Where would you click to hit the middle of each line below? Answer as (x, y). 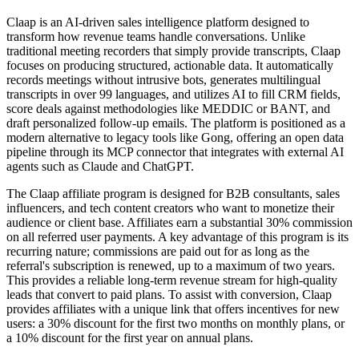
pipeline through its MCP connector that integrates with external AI (175, 151)
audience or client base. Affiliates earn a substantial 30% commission (179, 222)
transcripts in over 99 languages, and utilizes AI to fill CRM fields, (173, 94)
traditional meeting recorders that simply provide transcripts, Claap (173, 50)
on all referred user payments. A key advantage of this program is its (177, 236)
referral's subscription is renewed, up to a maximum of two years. (171, 265)
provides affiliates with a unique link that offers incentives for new (173, 309)
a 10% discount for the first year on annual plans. (130, 337)
